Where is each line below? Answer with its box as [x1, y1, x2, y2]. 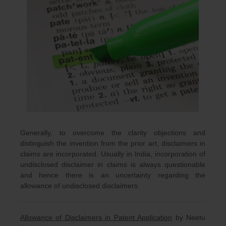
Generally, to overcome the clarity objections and [20, 129, 205, 137]
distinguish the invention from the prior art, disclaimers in [20, 139, 205, 148]
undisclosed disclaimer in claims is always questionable [20, 160, 205, 169]
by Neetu [172, 213, 206, 222]
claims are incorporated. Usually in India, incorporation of [20, 150, 205, 158]
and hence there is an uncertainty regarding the [20, 171, 205, 180]
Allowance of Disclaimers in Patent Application [20, 213, 173, 222]
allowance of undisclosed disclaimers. [20, 182, 140, 190]
